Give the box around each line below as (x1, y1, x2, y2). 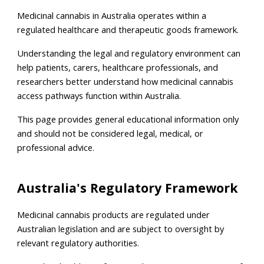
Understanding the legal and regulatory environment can (17, 47, 241, 59)
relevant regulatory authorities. (17, 237, 140, 249)
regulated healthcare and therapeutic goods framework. (17, 24, 239, 35)
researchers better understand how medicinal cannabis (17, 75, 234, 87)
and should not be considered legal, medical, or (17, 127, 204, 139)
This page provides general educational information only (17, 113, 239, 125)
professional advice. (17, 141, 95, 153)
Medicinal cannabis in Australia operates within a (17, 9, 207, 21)
